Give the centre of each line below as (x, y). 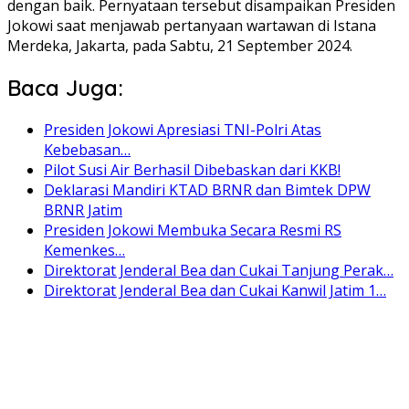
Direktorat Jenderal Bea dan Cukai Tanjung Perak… (219, 270)
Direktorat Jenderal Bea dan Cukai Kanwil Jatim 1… (215, 290)
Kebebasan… (87, 149)
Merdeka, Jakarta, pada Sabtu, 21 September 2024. (180, 45)
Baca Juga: (65, 87)
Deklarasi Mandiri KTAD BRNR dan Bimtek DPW (207, 189)
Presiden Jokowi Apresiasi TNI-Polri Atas (183, 129)
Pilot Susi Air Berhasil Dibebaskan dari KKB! (192, 169)
